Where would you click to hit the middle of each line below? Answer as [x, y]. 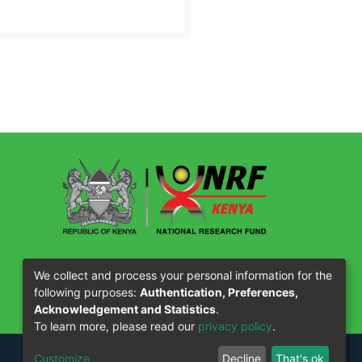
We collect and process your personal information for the [183, 275]
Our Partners [111, 265]
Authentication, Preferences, [219, 292]
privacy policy [235, 326]
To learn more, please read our [116, 326]
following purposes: [87, 292]
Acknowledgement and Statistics [125, 309]
